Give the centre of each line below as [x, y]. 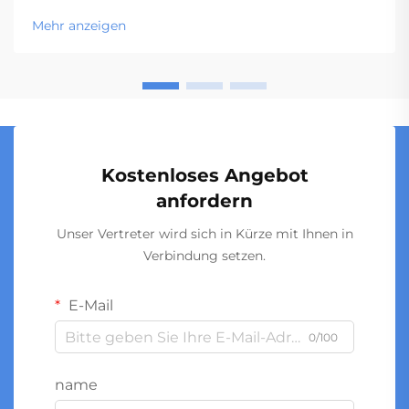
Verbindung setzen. [204, 256]
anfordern [204, 201]
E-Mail [89, 306]
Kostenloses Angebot [204, 176]
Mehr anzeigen [79, 26]
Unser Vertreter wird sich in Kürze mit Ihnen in [204, 234]
